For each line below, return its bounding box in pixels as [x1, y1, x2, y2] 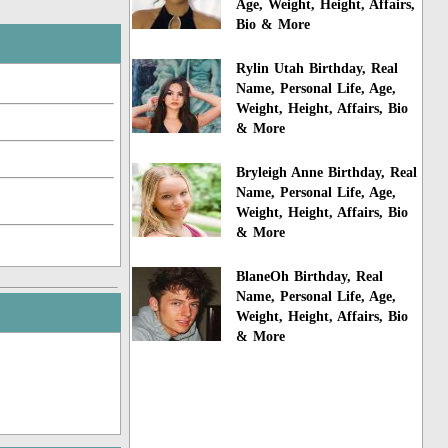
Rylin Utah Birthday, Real [236, 61, 399, 77]
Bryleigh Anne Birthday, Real [236, 164, 418, 180]
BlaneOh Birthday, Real [236, 268, 384, 284]
